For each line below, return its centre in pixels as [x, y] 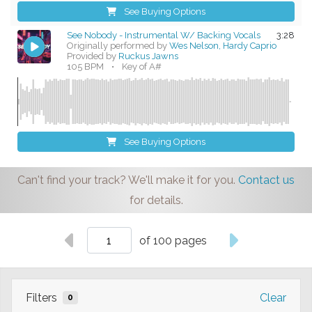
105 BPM [86, 67]
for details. [156, 201]
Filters [43, 298]
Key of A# [142, 67]
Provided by [93, 56]
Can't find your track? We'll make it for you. [128, 180]
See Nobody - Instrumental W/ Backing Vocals [164, 36]
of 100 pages [173, 240]
